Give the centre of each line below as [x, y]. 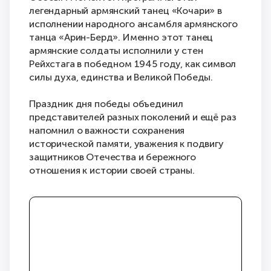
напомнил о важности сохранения [107, 130]
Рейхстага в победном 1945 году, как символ [133, 64]
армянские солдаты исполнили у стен [116, 51]
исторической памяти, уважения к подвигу [126, 144]
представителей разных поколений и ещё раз [133, 117]
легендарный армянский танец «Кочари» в [126, 11]
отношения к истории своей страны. [112, 170]
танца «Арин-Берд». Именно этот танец [121, 37]
